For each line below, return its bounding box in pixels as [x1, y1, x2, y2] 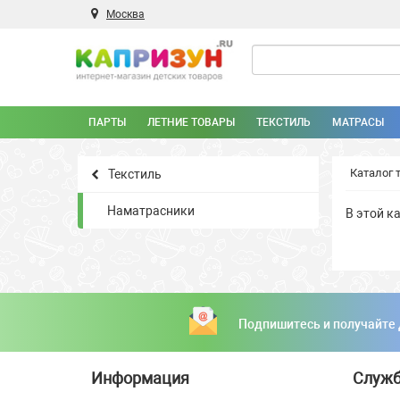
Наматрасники [107, 204, 195, 219]
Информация [91, 369, 189, 388]
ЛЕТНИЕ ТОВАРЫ [147, 116, 235, 129]
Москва [106, 8, 145, 21]
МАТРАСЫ [332, 116, 384, 129]
